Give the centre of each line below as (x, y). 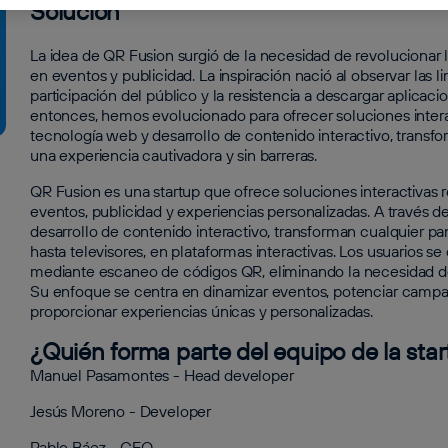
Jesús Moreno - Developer (121, 411)
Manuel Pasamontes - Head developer (162, 375)
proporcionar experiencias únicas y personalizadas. (201, 311)
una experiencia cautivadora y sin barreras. (174, 155)
